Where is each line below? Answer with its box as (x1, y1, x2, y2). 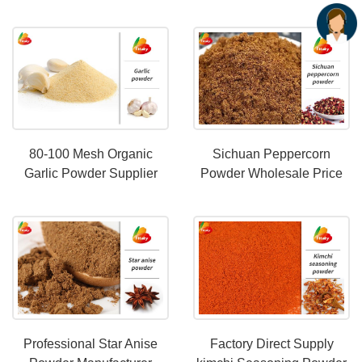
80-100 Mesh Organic (28, 147, 153, 162)
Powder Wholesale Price (200, 166, 343, 181)
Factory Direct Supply (209, 336, 334, 351)
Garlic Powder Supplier (23, 166, 158, 181)
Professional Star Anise (23, 336, 158, 351)
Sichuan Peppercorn (213, 147, 330, 162)
